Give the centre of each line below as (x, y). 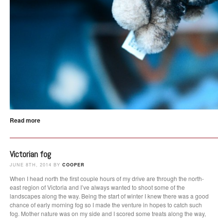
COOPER (73, 164)
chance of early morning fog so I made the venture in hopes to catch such (106, 204)
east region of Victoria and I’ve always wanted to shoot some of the (97, 187)
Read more (25, 120)
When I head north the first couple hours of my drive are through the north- (107, 178)
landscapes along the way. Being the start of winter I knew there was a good (109, 196)
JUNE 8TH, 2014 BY (36, 164)
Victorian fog (30, 154)
